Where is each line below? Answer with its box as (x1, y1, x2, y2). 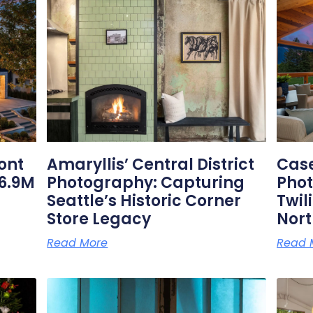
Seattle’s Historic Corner (47, 190, 242, 212)
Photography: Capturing (47, 172, 245, 194)
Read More (47, 235, 108, 252)
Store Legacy (47, 208, 152, 231)
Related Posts (76, 5, 237, 44)
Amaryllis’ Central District (47, 154, 255, 176)
